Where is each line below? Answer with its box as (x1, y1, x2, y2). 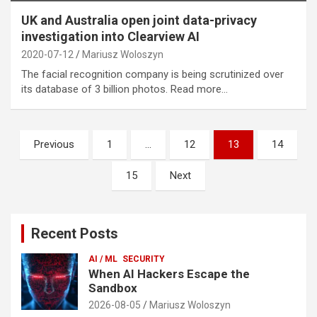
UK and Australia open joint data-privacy (21, 12, 257, 28)
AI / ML (88, 253, 117, 264)
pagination (10, 152, 95, 173)
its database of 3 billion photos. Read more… (21, 82, 228, 96)
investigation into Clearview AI (21, 28, 200, 44)
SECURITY (122, 253, 165, 264)
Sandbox (88, 280, 137, 295)
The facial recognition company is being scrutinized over (21, 67, 284, 81)
